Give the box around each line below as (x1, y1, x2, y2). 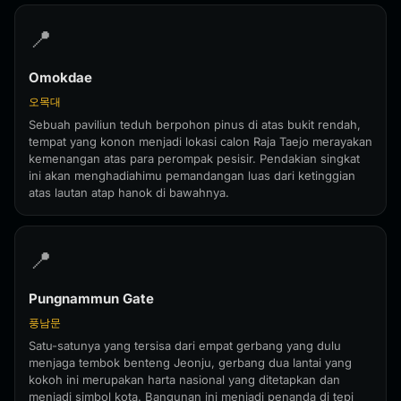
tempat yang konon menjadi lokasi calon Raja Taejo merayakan (29, 134, 372, 149)
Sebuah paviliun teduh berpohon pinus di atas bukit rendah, (29, 117, 361, 132)
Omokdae (29, 69, 92, 86)
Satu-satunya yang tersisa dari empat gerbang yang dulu (29, 338, 341, 353)
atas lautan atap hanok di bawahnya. (29, 185, 229, 200)
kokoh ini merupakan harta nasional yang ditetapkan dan (29, 372, 340, 387)
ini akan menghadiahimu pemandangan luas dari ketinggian (29, 168, 355, 183)
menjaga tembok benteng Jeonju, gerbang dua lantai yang (29, 355, 352, 370)
